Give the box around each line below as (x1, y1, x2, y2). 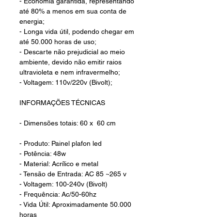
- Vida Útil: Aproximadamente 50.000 (19, 201, 131, 209)
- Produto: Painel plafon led (19, 139, 102, 148)
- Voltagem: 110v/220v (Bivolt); (19, 78, 112, 87)
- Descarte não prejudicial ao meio (19, 48, 125, 56)
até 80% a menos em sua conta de (19, 7, 126, 15)
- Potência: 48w (19, 150, 66, 158)
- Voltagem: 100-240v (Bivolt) (19, 180, 108, 188)
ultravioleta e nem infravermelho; (19, 68, 120, 77)
